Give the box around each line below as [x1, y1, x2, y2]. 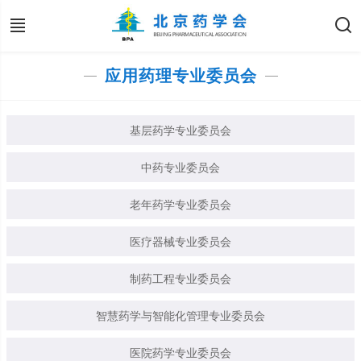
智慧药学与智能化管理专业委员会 [96, 309, 265, 323]
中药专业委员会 [141, 161, 220, 175]
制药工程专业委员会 [130, 272, 231, 286]
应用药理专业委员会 [104, 67, 257, 85]
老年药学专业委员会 [130, 198, 231, 212]
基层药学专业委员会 [130, 124, 231, 138]
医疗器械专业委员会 [130, 235, 231, 249]
